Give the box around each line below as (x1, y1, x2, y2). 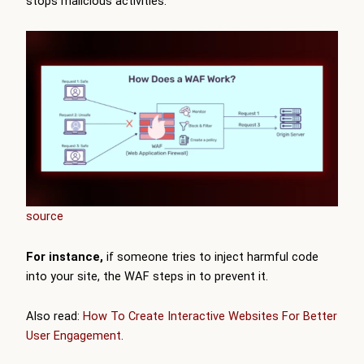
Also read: (26, 309, 83, 324)
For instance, (26, 249, 106, 264)
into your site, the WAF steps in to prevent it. (26, 268, 271, 284)
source (26, 209, 63, 224)
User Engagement (26, 328, 121, 344)
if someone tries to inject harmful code (106, 249, 318, 264)
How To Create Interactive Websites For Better (83, 309, 337, 324)
